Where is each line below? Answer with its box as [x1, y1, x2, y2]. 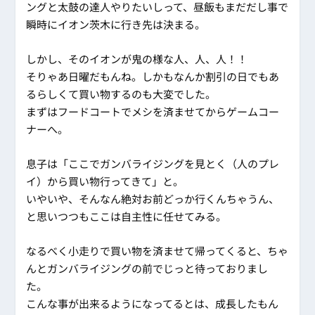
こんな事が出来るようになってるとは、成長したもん [26, 296, 279, 311]
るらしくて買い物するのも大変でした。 [26, 86, 217, 102]
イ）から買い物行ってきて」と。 [26, 174, 184, 189]
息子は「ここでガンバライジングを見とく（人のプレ [26, 156, 280, 172]
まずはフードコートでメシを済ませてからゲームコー [26, 104, 280, 120]
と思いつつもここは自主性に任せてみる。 [26, 209, 227, 224]
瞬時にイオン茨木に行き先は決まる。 [26, 17, 206, 32]
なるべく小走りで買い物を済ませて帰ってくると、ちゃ [26, 243, 289, 259]
